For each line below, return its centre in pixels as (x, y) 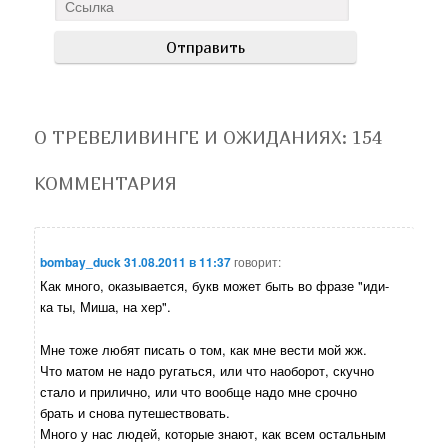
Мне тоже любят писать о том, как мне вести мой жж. (204, 349)
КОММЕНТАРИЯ (106, 184)
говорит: (258, 262)
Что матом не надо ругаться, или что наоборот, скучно (207, 370)
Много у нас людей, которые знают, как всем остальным (213, 433)
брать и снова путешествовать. (135, 412)
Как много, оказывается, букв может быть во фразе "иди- (215, 286)
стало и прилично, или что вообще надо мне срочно (199, 391)
